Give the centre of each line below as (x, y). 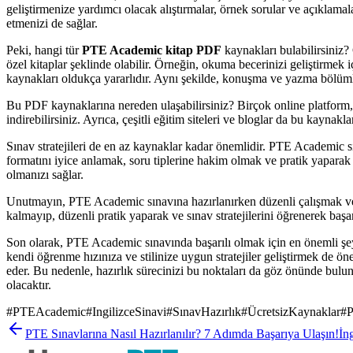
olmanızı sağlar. (45, 174)
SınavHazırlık (207, 311)
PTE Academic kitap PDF (152, 50)
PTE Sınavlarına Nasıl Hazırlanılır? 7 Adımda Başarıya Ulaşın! (182, 333)
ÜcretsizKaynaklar (294, 311)
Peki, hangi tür (44, 50)
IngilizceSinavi (129, 311)
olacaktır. (29, 284)
